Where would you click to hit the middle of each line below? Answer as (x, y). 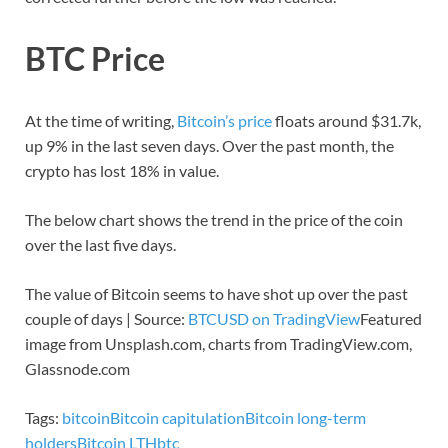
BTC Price (95, 58)
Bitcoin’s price (224, 120)
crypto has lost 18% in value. (122, 170)
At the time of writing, (101, 120)
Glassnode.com (77, 368)
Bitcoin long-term (305, 417)
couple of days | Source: (106, 318)
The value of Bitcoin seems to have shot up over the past (216, 293)
